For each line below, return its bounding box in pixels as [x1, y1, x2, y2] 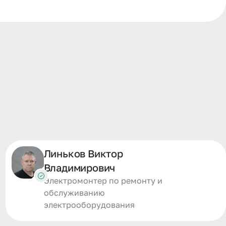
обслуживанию [43, 188, 104, 198]
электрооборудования [43, 200, 135, 210]
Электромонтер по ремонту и [43, 176, 162, 186]
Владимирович [43, 161, 116, 174]
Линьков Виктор [43, 147, 123, 159]
